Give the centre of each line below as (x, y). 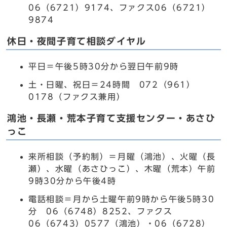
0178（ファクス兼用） (77, 97)
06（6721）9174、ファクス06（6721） (120, 8)
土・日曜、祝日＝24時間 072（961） (112, 85)
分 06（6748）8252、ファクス (101, 211)
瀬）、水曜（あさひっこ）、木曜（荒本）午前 (122, 169)
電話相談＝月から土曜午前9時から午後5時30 (122, 199)
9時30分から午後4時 (72, 181)
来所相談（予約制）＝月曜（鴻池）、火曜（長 (122, 157)
